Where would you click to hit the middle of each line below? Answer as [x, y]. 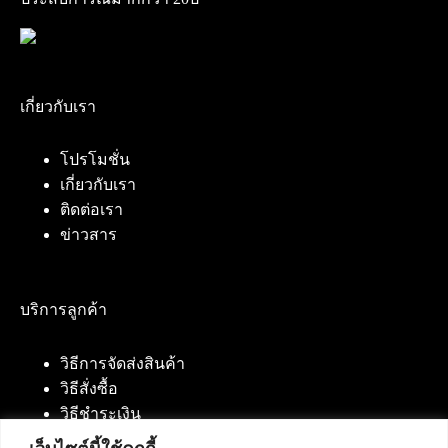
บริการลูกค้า [63, 310]
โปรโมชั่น [95, 160]
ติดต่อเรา [91, 210]
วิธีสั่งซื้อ [89, 389]
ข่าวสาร [88, 235]
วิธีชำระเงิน [100, 414]
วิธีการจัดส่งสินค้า [122, 364]
